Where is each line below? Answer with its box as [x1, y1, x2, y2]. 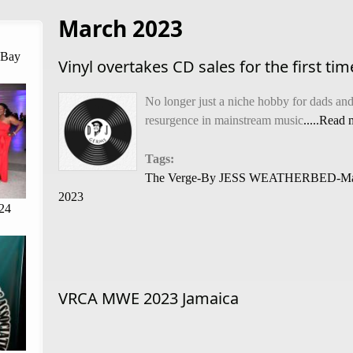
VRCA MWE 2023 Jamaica [58, 288, 239, 310]
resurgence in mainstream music [145, 113, 303, 128]
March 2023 [58, 13, 183, 44]
